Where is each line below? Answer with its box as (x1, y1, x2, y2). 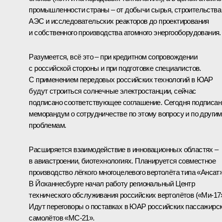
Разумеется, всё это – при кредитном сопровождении (29, 52, 197, 61)
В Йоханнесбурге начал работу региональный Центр (29, 179, 195, 188)
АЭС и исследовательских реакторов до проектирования (29, 16, 209, 25)
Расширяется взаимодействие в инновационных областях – (29, 145, 219, 154)
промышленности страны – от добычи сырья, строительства (29, 5, 221, 14)
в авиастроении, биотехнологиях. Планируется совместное (29, 156, 216, 165)
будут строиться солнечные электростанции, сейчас (29, 86, 196, 95)
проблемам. (29, 120, 66, 129)
